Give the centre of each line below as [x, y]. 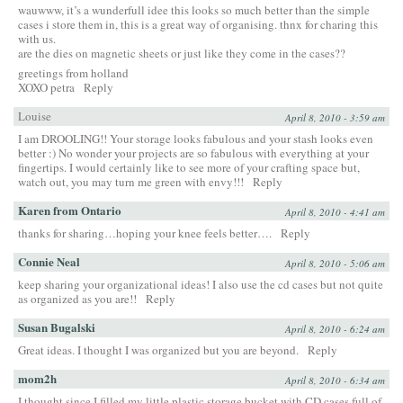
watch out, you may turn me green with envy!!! [131, 181]
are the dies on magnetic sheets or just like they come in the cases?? [182, 53]
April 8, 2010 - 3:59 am [335, 117]
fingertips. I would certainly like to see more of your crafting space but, [189, 167]
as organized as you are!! [77, 298]
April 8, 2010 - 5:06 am [335, 263]
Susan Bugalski [57, 327]
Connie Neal [49, 261]
